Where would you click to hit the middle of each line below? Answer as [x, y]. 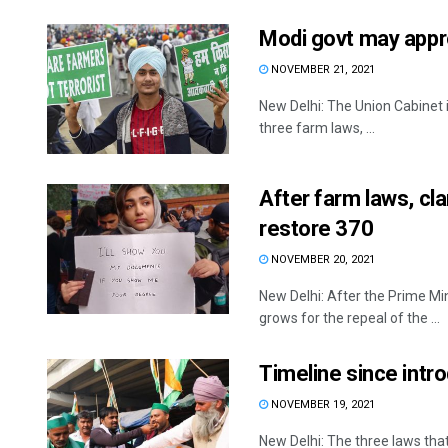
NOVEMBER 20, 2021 [321, 260]
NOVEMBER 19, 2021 [321, 405]
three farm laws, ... [317, 128]
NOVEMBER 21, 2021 [321, 70]
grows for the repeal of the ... [349, 318]
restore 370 [316, 229]
